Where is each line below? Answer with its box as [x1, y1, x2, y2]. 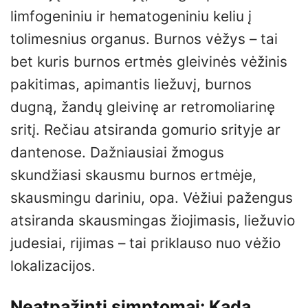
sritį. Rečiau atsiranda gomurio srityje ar [10, 120, 280, 138]
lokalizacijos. [10, 256, 96, 274]
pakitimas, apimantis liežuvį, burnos [10, 75, 252, 93]
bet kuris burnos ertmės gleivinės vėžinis [10, 52, 287, 70]
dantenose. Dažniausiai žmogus [10, 143, 224, 161]
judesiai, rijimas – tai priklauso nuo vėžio [10, 234, 280, 252]
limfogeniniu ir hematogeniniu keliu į [10, 7, 252, 25]
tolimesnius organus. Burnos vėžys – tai [10, 30, 278, 47]
